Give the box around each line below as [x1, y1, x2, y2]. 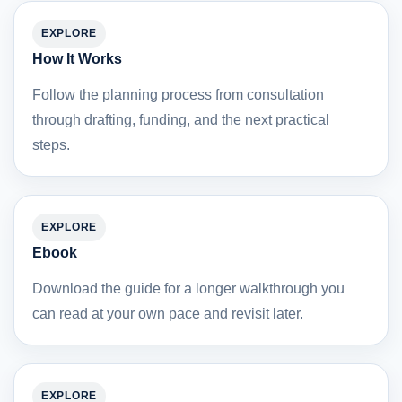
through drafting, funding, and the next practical [32, 112, 329, 128]
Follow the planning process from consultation [32, 87, 324, 103]
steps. [32, 137, 70, 153]
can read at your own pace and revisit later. [32, 306, 303, 322]
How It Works [32, 51, 122, 67]
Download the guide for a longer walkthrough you [32, 281, 345, 297]
